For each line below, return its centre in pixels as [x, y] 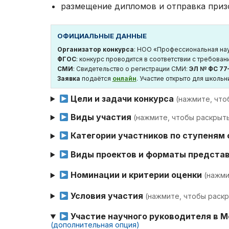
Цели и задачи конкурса [122, 98]
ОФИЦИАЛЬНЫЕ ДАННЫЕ [102, 36]
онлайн [124, 78]
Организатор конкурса [95, 49]
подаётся [96, 78]
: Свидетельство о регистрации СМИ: [131, 68]
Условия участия [107, 196]
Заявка [68, 78]
